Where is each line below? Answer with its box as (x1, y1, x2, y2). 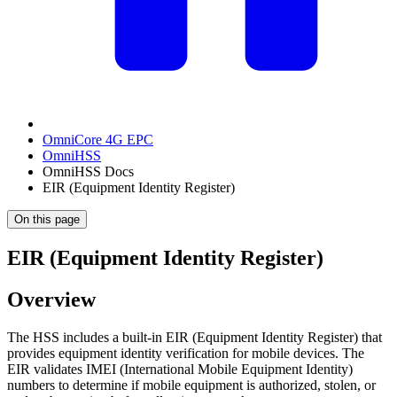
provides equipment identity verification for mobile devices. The (7, 345, 364, 361)
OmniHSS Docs (43, 164, 134, 179)
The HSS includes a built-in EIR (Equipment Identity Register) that (7, 329, 382, 345)
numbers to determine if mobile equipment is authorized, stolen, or (7, 377, 376, 393)
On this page (14, 213, 80, 226)
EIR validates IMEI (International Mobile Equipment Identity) (7, 361, 353, 377)
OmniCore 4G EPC (43, 132, 153, 147)
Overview (7, 287, 96, 311)
